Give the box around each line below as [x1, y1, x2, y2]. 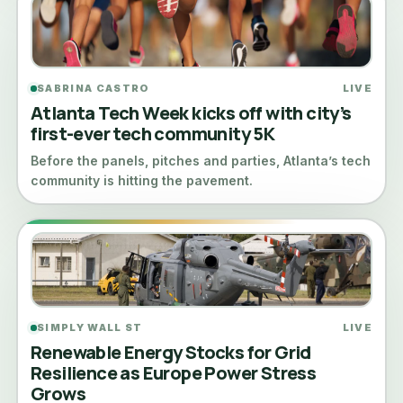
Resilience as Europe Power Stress [31, 361, 317, 385]
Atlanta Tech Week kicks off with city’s [31, 101, 352, 125]
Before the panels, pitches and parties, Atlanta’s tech [31, 153, 371, 168]
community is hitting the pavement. [31, 173, 253, 188]
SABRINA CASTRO [37, 82, 150, 94]
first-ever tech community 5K [31, 121, 275, 146]
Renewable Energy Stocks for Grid [31, 340, 311, 364]
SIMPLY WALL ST [37, 321, 143, 334]
